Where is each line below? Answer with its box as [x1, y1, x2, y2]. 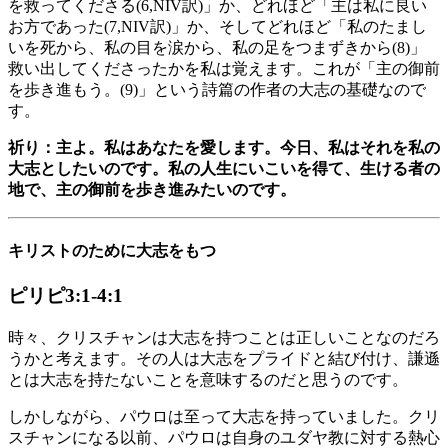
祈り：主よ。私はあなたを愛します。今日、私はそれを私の [8, 139, 440, 157]
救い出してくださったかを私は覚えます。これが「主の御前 [8, 60, 440, 78]
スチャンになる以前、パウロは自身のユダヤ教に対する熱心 [8, 428, 440, 446]
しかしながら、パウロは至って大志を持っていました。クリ [8, 407, 440, 425]
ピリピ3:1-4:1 [8, 285, 123, 306]
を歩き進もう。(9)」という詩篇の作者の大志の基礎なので [8, 81, 426, 99]
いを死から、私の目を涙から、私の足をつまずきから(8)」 [8, 39, 426, 57]
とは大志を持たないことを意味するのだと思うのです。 [8, 370, 408, 388]
